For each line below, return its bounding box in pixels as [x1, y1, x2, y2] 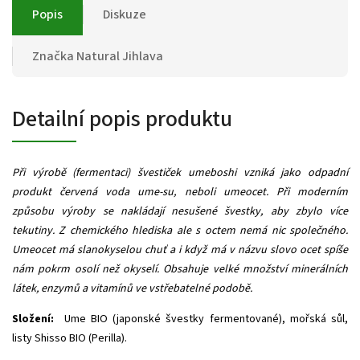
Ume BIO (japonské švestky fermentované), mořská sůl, [63, 310, 348, 327]
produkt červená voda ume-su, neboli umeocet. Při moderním [12, 183, 348, 200]
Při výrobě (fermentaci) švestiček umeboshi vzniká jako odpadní [12, 164, 348, 181]
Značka [32, 47, 74, 65]
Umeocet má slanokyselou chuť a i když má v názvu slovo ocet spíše [12, 241, 348, 258]
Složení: [12, 310, 59, 327]
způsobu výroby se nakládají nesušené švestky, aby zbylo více [12, 202, 348, 219]
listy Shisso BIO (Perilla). [12, 329, 127, 346]
